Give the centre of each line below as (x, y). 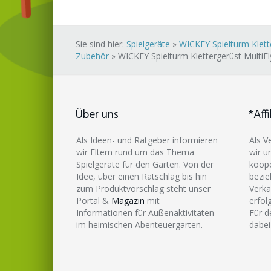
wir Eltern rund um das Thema (135, 152)
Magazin (128, 200)
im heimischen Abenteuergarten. (139, 224)
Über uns (97, 115)
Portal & (94, 200)
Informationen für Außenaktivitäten (145, 212)
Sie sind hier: (101, 44)
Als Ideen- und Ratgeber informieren (147, 140)
